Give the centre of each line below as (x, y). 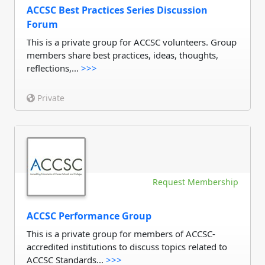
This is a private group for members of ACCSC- (121, 234)
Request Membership (195, 182)
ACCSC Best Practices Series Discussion (117, 10)
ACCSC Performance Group (89, 216)
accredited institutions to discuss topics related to (127, 247)
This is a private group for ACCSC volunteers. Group (132, 42)
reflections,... (54, 68)
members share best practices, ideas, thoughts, (122, 55)
